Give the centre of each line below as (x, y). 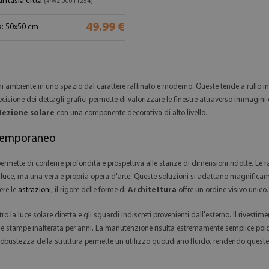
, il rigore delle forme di (89, 190)
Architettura (152, 190)
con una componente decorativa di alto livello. (131, 113)
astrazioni (35, 190)
